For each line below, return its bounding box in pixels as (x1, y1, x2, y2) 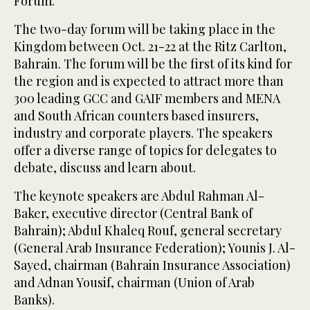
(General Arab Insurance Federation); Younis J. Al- (14, 239, 295, 257)
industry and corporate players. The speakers (14, 125, 273, 142)
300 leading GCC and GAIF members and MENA (14, 90, 280, 107)
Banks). (14, 291, 55, 309)
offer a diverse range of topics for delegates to (14, 142, 277, 159)
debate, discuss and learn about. (14, 159, 196, 176)
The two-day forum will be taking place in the (14, 21, 275, 38)
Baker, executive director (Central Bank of (14, 205, 253, 222)
